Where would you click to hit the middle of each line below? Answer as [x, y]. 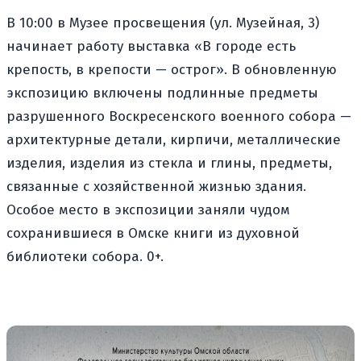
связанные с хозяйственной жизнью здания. [156, 187]
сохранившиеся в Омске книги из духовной [153, 234]
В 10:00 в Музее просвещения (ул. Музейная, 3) [163, 23]
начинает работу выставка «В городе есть [151, 47]
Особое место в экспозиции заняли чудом [148, 210]
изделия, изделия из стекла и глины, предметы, [169, 164]
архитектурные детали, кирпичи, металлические [174, 140]
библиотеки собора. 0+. [85, 257]
